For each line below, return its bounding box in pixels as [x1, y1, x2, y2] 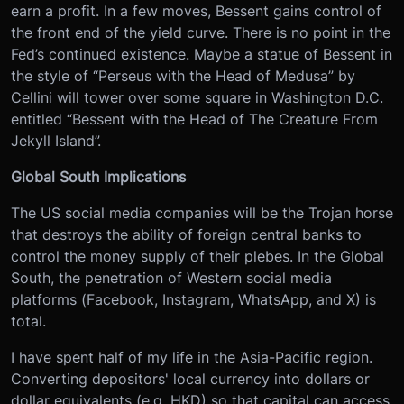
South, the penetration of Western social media [11, 269, 332, 288]
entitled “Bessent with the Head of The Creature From [11, 110, 378, 129]
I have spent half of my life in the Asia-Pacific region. [11, 348, 372, 367]
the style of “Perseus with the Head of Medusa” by [11, 67, 355, 86]
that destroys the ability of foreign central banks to [11, 225, 362, 244]
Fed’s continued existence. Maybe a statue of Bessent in [11, 45, 392, 64]
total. [11, 312, 46, 331]
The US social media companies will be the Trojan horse [11, 204, 393, 223]
